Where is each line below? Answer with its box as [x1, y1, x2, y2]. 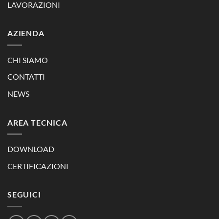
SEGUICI [7, 190, 41, 199]
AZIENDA [7, 28, 44, 38]
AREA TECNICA [7, 117, 67, 127]
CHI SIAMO [7, 55, 48, 65]
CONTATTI [7, 72, 45, 82]
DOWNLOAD [7, 144, 54, 154]
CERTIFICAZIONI [7, 161, 68, 171]
